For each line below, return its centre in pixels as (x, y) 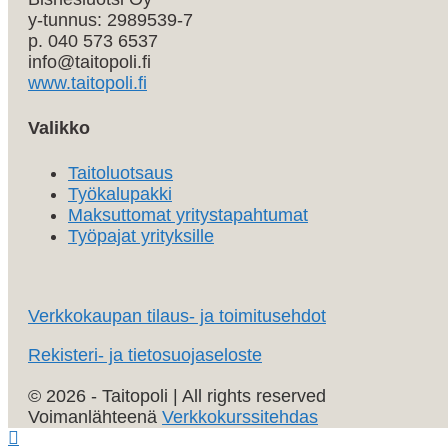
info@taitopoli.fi (89, 62)
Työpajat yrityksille (141, 236)
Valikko (59, 128)
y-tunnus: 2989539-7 (110, 20)
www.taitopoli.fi (87, 83)
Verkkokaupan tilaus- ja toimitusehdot (177, 316)
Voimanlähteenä (95, 417)
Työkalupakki (120, 194)
